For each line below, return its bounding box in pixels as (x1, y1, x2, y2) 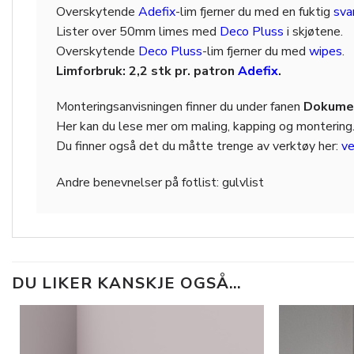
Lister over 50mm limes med (56, 22, 220, 40)
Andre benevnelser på (56, 174, 182, 192)
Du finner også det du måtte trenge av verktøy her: (56, 137, 341, 156)
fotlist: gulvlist (182, 174, 264, 192)
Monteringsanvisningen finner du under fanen (56, 98, 303, 116)
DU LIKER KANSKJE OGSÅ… (12, 272, 242, 294)
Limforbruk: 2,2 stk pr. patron (56, 62, 238, 80)
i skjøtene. (284, 22, 343, 40)
